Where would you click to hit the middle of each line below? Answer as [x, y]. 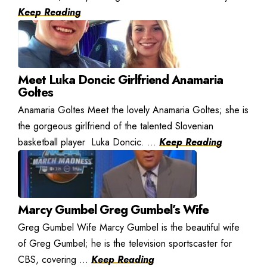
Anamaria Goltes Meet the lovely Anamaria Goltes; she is [133, 110]
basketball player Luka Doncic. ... [89, 142]
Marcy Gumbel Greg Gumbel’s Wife [113, 209]
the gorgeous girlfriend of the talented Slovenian [116, 126]
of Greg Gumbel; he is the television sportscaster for [125, 243]
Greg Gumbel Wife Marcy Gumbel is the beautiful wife [129, 227]
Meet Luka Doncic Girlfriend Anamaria [120, 80]
